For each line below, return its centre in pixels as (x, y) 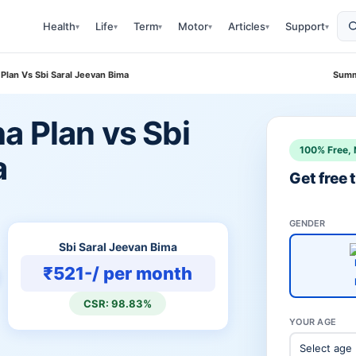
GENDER (307, 223)
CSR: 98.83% (118, 304)
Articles (247, 26)
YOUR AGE (312, 322)
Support (305, 26)
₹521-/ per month (118, 273)
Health (59, 26)
